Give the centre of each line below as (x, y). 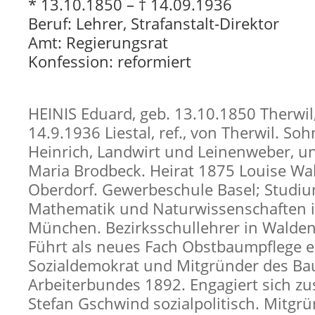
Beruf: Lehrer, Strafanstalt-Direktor (154, 24)
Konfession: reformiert (110, 62)
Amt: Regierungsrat (98, 43)
